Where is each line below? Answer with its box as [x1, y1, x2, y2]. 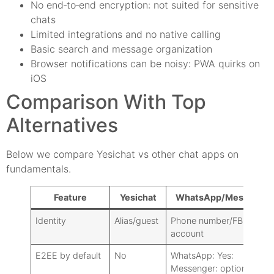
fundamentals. [6, 162, 71, 175]
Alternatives [6, 113, 118, 137]
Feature [54, 191, 87, 202]
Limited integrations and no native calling [31, 28, 221, 40]
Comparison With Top [6, 89, 206, 114]
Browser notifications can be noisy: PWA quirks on [31, 57, 260, 70]
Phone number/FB [171, 215, 243, 226]
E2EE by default [35, 250, 102, 261]
